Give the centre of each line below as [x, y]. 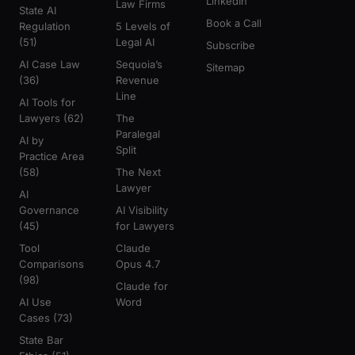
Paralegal [138, 134]
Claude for [142, 286]
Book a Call [234, 23]
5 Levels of [143, 26]
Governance [49, 210]
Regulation [45, 26]
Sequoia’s [139, 64]
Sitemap [225, 67]
